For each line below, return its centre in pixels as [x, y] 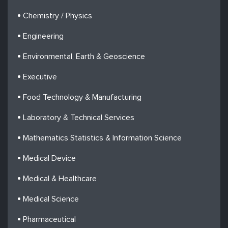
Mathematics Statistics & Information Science [102, 138]
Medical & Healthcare [60, 179]
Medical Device [49, 158]
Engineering [43, 36]
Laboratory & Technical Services [79, 118]
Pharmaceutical [49, 219]
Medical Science [51, 199]
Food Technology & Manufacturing [82, 97]
